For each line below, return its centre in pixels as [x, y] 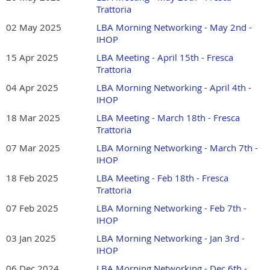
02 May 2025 [34, 27]
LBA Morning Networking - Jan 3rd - [171, 238]
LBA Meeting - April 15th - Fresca [165, 58]
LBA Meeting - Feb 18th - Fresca [162, 178]
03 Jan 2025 [31, 238]
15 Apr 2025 [32, 58]
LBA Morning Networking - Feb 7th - [171, 208]
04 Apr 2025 [32, 88]
